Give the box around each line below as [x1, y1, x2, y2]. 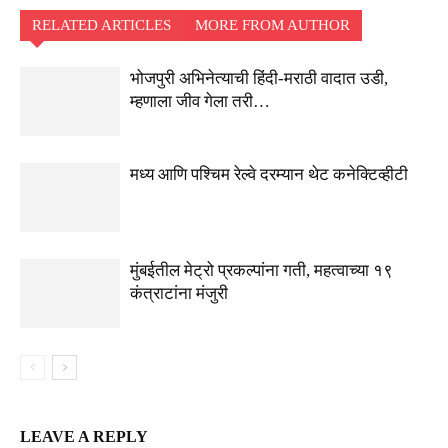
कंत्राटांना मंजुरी [130, 284, 228, 303]
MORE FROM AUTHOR [195, 17, 350, 33]
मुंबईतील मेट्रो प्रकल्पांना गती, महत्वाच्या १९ [130, 261, 393, 280]
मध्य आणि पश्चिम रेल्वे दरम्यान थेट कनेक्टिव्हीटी [130, 165, 408, 184]
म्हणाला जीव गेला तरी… [130, 92, 270, 111]
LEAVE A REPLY [20, 428, 148, 445]
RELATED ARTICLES [32, 17, 171, 33]
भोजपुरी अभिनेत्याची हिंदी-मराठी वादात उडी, [130, 69, 388, 88]
